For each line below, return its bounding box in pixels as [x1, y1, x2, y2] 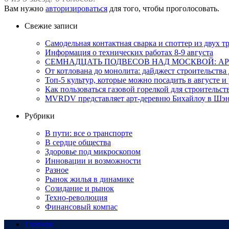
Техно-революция [45, 193, 107, 202]
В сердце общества [45, 138, 111, 147]
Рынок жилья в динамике [45, 174, 134, 184]
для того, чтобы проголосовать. [107, 4, 219, 13]
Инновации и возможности [45, 156, 141, 165]
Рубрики [25, 111, 55, 120]
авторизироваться [45, 4, 107, 13]
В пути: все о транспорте [45, 128, 132, 138]
